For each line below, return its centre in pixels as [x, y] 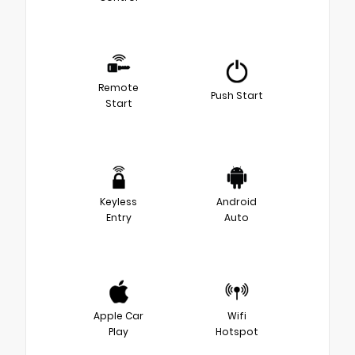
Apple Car [118, 316]
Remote [118, 88]
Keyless [118, 202]
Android [237, 202]
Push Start [237, 96]
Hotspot [237, 332]
